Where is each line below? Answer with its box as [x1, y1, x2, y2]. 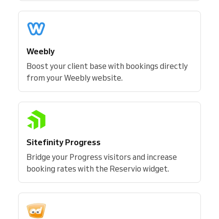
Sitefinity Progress [26, 137, 101, 147]
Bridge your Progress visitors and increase [26, 152, 177, 162]
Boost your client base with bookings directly [26, 61, 188, 71]
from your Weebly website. [26, 73, 123, 83]
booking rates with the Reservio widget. [26, 164, 169, 174]
